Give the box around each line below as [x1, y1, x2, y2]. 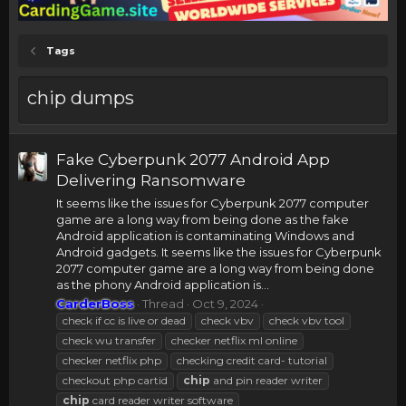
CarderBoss [56, 295, 134, 311]
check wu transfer [63, 333, 156, 347]
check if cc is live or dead [63, 313, 186, 327]
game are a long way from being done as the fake [56, 211, 349, 227]
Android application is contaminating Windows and [56, 227, 354, 243]
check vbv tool [269, 313, 344, 327]
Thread [142, 295, 184, 311]
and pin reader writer [210, 372, 323, 387]
